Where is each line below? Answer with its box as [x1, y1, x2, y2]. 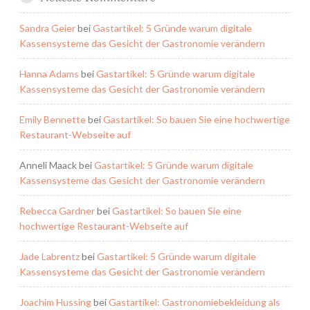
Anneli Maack [19, 158, 77, 171]
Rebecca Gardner [19, 204, 95, 217]
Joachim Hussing [19, 295, 91, 308]
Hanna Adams [19, 67, 79, 80]
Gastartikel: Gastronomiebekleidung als [109, 295, 280, 308]
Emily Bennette [19, 113, 86, 125]
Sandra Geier [19, 21, 75, 34]
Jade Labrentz [19, 250, 80, 262]
